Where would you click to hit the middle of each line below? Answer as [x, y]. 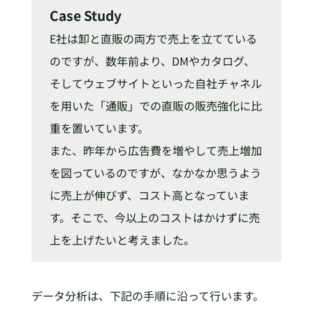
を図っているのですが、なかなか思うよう [155, 172]
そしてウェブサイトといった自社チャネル [155, 83]
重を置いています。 [99, 128]
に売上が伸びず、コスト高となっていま [149, 195]
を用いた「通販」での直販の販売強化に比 [155, 105]
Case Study [85, 15]
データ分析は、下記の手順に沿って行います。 [147, 295]
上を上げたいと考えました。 [122, 239]
